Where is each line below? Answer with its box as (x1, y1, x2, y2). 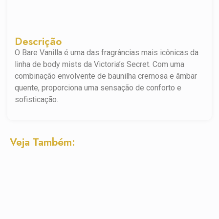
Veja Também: (10, 134, 75, 150)
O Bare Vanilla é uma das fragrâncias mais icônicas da (15, 48, 198, 58)
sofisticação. (15, 95, 58, 105)
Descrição (15, 34, 62, 49)
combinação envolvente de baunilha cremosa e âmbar (15, 71, 197, 81)
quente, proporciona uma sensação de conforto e (15, 83, 181, 93)
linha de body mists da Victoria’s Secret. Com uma (15, 60, 184, 69)
